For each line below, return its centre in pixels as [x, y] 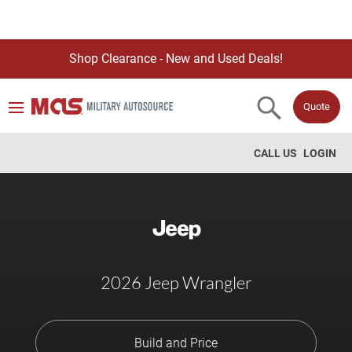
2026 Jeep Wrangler [176, 282]
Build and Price [176, 343]
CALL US [275, 153]
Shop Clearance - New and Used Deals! [176, 59]
